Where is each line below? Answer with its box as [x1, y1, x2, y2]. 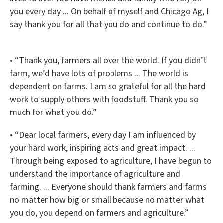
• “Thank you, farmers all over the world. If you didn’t [10, 54, 207, 67]
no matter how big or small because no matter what [10, 194, 204, 206]
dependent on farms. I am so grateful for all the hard [10, 80, 206, 93]
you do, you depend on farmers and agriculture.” [10, 207, 189, 219]
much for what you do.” [10, 106, 97, 118]
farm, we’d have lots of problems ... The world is [10, 67, 188, 80]
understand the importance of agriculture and [10, 168, 180, 180]
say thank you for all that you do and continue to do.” [10, 18, 207, 31]
